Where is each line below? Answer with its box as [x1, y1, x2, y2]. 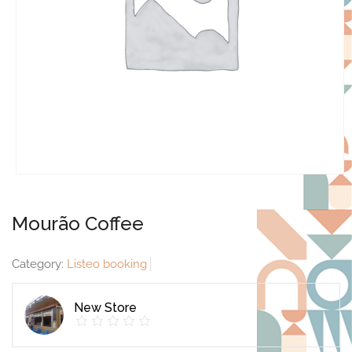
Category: [12, 257, 67, 271]
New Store [74, 299, 137, 315]
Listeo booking [67, 257, 147, 271]
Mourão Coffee [12, 212, 144, 235]
